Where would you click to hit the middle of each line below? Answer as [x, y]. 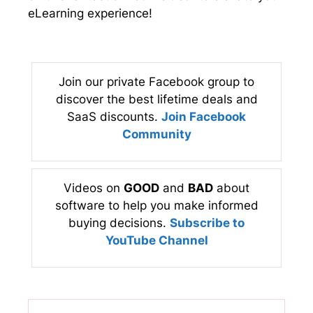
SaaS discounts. [114, 117]
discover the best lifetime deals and [156, 100]
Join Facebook [204, 117]
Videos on [94, 188]
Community [156, 134]
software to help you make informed [156, 206]
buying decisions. [119, 223]
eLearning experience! [90, 13]
